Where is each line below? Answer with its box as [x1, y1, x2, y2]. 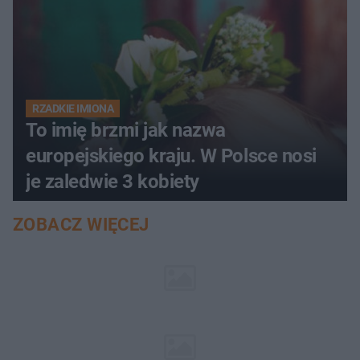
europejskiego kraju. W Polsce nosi [26, 144, 317, 167]
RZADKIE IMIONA [32, 101, 114, 115]
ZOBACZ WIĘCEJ [13, 214, 149, 235]
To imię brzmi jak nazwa [26, 118, 226, 141]
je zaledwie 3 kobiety [26, 170, 199, 193]
